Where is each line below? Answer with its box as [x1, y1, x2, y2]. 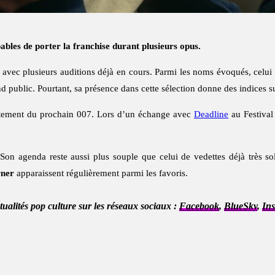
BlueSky [224, 201, 257, 212]
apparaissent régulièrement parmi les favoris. [14, 168, 188, 179]
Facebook [179, 201, 219, 212]
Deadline [194, 109, 229, 120]
